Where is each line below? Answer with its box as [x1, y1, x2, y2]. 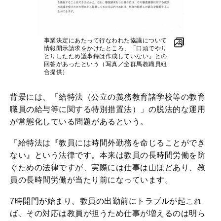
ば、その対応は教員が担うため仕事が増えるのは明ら [10, 209, 205, 218]
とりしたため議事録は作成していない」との [43, 52, 167, 60]
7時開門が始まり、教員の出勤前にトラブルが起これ [10, 196, 202, 205]
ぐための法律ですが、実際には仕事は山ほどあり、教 [10, 163, 205, 172]
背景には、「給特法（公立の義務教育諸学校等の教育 [10, 92, 205, 101]
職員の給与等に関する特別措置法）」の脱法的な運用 [10, 105, 205, 113]
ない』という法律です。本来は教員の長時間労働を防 [10, 150, 205, 159]
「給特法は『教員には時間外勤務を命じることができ [10, 138, 205, 147]
